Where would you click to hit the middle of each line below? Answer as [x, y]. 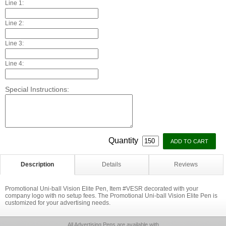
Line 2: [14, 23]
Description [37, 164]
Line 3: [14, 43]
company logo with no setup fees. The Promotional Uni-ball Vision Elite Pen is [111, 196]
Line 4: [14, 64]
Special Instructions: [37, 89]
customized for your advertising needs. [58, 203]
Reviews [186, 164]
